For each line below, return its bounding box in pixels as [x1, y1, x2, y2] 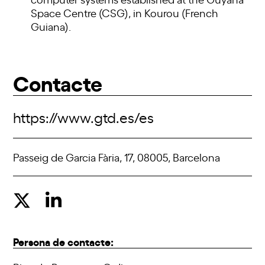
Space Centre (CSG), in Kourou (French [31, 5, 219, 20]
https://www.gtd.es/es [13, 106, 154, 127]
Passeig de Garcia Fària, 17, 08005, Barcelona [13, 149, 221, 164]
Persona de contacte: [13, 233, 114, 248]
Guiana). [31, 18, 72, 33]
